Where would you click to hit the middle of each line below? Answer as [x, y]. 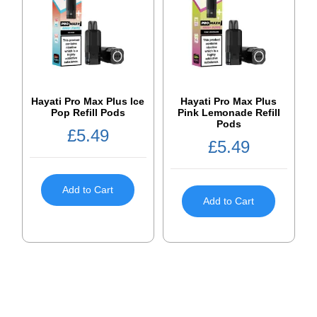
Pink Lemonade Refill [229, 112]
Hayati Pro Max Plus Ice [88, 101]
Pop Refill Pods [88, 112]
